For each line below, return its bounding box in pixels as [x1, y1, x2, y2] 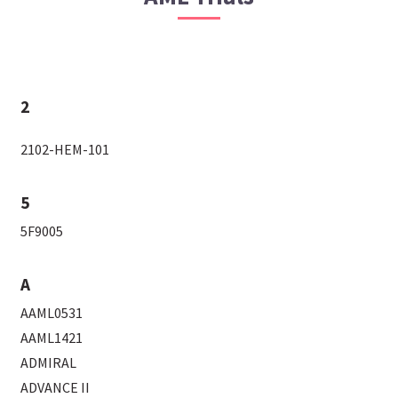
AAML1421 [20, 328, 84, 346]
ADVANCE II [20, 378, 91, 396]
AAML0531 [20, 303, 84, 322]
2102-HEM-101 [20, 139, 110, 158]
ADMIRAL [20, 353, 77, 371]
